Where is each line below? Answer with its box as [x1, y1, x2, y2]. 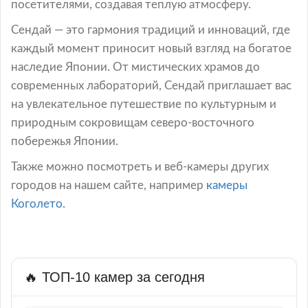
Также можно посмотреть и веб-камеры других [11, 160, 269, 173]
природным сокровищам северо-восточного [11, 116, 254, 129]
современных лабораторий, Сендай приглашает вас [11, 79, 291, 91]
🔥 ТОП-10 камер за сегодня [24, 269, 205, 285]
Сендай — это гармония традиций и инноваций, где [11, 23, 290, 36]
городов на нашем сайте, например [11, 179, 206, 191]
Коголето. [11, 197, 65, 210]
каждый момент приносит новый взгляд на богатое [11, 42, 291, 54]
